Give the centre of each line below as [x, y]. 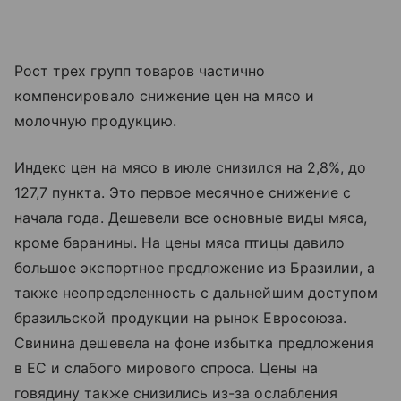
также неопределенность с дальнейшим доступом [196, 293]
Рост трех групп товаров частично [140, 71]
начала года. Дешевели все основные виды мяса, [191, 218]
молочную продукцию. [95, 121]
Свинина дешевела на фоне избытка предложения [195, 343]
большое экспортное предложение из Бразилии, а [195, 268]
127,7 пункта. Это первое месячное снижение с [183, 193]
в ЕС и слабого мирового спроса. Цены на [166, 368]
